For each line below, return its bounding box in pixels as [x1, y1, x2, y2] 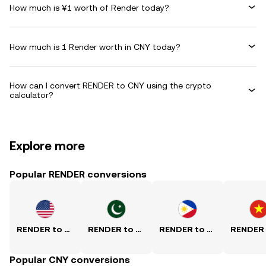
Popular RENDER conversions [9, 169, 147, 180]
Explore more [9, 139, 85, 153]
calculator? [9, 90, 53, 100]
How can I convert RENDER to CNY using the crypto [9, 81, 211, 90]
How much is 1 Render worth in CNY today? [9, 42, 180, 52]
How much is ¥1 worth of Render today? [9, 2, 169, 12]
